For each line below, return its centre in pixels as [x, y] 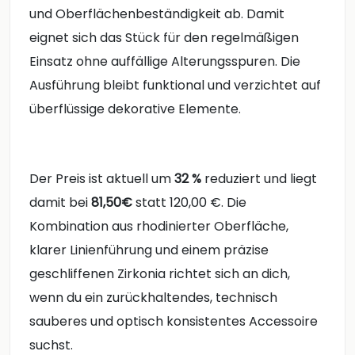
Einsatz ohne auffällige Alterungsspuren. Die [165, 62]
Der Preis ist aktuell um [102, 178]
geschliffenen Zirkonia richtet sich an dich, [160, 273]
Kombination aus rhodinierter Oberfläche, [159, 226]
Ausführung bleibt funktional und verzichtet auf [175, 86]
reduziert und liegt [259, 178]
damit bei [60, 202]
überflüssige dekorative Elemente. [135, 109]
